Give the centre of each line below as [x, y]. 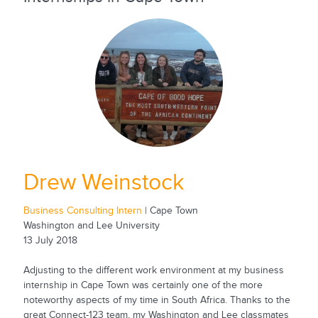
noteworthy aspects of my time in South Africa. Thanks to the [157, 301]
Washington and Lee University [91, 226]
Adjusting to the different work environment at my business [153, 271]
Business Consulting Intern [82, 211]
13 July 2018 [50, 241]
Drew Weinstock [103, 182]
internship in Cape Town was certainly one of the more [143, 286]
